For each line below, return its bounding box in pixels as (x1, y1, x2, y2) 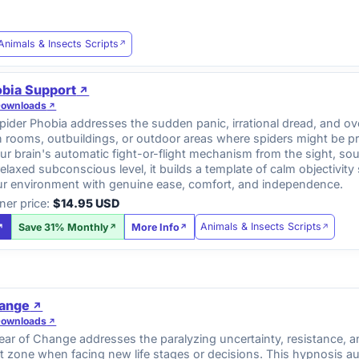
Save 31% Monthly (18, 220, 110, 233)
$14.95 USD (53, 196, 120, 210)
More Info (131, 220, 180, 233)
